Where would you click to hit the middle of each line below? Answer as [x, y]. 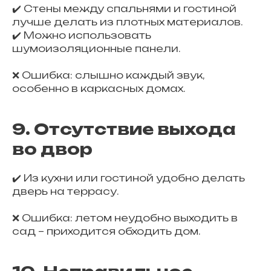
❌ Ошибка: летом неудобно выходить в [125, 218]
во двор [52, 149]
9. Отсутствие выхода [124, 129]
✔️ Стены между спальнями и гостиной [124, 8]
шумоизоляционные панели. [96, 48]
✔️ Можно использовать [82, 35]
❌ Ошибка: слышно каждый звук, [108, 75]
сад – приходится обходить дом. [106, 231]
